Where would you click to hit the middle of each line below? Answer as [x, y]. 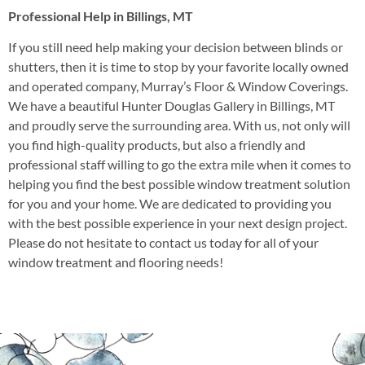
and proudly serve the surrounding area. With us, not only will [179, 125]
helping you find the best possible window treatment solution [179, 184]
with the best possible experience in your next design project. [178, 223]
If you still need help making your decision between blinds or [176, 47]
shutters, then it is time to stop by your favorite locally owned [178, 67]
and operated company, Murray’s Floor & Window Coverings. [178, 86]
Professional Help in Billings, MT [101, 15]
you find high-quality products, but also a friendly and [157, 145]
